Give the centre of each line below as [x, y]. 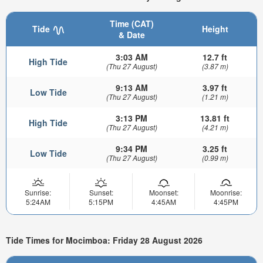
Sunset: [101, 193]
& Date [131, 35]
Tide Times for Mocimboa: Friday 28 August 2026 [104, 240]
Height [215, 29]
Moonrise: [226, 193]
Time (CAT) [131, 24]
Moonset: [163, 193]
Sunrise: [38, 193]
